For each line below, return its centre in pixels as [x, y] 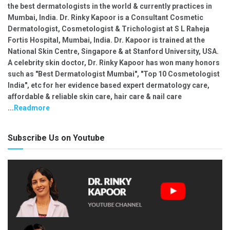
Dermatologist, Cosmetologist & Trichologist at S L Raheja [109, 28]
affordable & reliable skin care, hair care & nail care [95, 96]
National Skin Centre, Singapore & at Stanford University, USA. [113, 51]
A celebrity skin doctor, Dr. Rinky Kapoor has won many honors [114, 62]
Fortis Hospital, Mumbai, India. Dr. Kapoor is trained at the [106, 40]
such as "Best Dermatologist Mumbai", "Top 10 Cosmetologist [114, 74]
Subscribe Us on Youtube [56, 138]
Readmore [32, 108]
